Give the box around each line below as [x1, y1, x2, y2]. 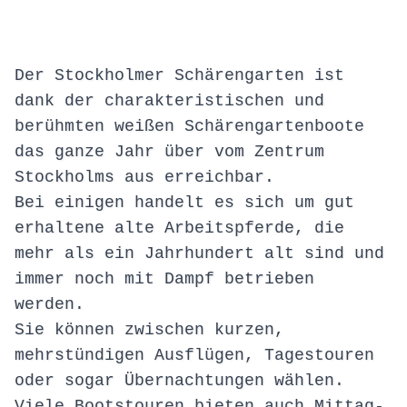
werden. [15, 295, 84, 314]
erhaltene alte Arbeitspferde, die [15, 219, 344, 238]
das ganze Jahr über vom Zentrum [15, 143, 324, 162]
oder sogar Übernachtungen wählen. [15, 372, 344, 391]
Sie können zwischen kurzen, [15, 321, 284, 340]
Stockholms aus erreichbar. [15, 168, 274, 187]
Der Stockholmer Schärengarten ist [15, 66, 344, 85]
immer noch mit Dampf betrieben [15, 270, 314, 289]
